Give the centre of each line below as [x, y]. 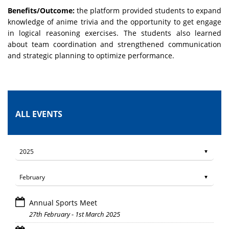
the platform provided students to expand [149, 11]
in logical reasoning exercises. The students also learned [114, 33]
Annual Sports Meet [63, 203]
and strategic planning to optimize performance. [91, 56]
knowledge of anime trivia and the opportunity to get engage [114, 22]
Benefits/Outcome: [42, 11]
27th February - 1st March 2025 [75, 214]
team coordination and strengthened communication [127, 44]
